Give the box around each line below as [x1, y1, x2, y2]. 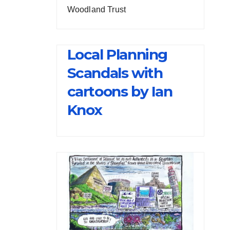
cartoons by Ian [67, 83, 172, 101]
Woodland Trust [67, 5, 126, 14]
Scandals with [67, 64, 163, 82]
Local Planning [67, 46, 167, 64]
